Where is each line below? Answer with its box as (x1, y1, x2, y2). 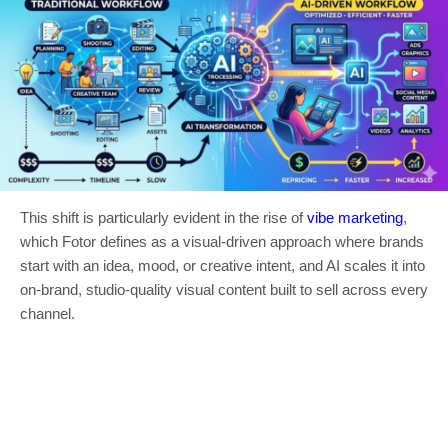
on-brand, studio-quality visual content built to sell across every (20, 280, 428, 298)
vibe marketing (307, 208, 403, 226)
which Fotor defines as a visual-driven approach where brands (20, 232, 424, 250)
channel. (20, 304, 75, 322)
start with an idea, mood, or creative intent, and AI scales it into (20, 256, 425, 274)
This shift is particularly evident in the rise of (20, 208, 307, 226)
